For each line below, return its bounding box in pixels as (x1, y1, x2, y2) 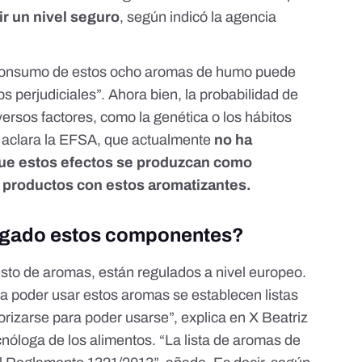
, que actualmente (97, 132, 215, 149)
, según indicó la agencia (120, 9, 277, 26)
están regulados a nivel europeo (99, 264, 303, 281)
